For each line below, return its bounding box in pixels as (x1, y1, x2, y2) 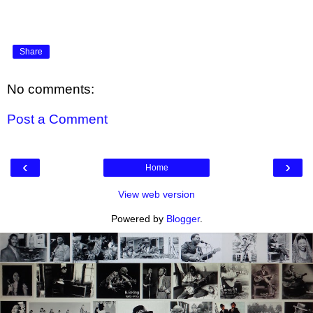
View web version (118, 188, 195, 200)
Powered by (110, 212, 166, 224)
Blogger (166, 212, 200, 224)
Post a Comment (7, 112, 108, 127)
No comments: (7, 81, 94, 96)
